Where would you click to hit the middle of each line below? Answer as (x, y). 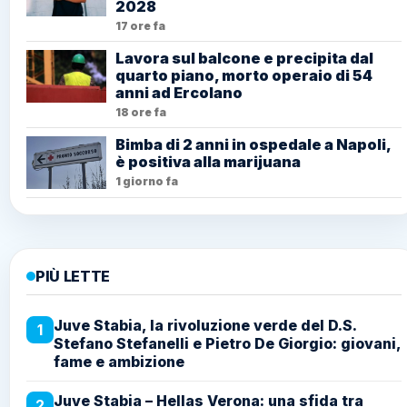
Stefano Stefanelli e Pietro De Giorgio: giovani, (227, 344)
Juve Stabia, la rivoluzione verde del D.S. (205, 326)
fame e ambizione (119, 362)
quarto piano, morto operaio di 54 (244, 76)
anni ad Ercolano (179, 93)
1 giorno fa (147, 182)
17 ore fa (140, 26)
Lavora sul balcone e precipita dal (244, 59)
